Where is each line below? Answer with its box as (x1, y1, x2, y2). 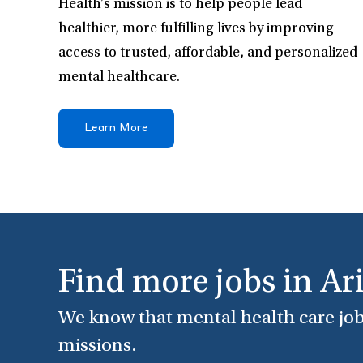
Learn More (84, 123, 148, 135)
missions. (58, 337, 136, 357)
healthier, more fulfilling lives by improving (58, 22, 334, 37)
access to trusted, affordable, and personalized (58, 46, 357, 62)
